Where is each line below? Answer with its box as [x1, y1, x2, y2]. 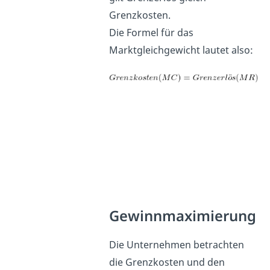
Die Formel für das [109, 26, 194, 40]
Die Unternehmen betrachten [109, 238, 245, 252]
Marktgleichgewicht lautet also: [109, 43, 254, 57]
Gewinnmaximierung [109, 206, 257, 226]
